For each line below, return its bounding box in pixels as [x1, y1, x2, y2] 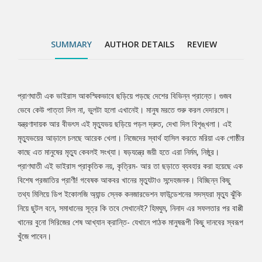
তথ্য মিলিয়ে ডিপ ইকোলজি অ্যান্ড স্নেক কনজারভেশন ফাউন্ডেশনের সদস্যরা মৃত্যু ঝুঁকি [18, 188, 242, 200]
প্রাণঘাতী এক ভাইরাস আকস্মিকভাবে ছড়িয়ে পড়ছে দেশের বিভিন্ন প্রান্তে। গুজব [18, 90, 232, 102]
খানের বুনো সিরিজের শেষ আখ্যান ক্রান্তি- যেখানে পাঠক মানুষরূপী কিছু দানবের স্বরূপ [18, 216, 243, 228]
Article [17, 120, 67, 144]
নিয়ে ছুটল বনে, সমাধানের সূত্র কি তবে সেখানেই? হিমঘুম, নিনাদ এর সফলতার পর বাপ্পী [18, 202, 243, 214]
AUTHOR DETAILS [105, 39, 174, 50]
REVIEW [187, 39, 217, 50]
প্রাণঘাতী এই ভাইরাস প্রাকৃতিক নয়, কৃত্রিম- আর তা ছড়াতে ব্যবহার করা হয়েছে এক [18, 160, 243, 172]
